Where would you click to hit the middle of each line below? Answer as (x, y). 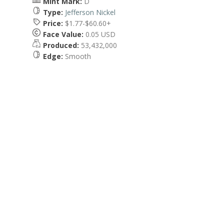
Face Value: (63, 34)
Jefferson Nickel (90, 12)
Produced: (61, 45)
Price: (53, 23)
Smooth (77, 56)
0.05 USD (99, 34)
